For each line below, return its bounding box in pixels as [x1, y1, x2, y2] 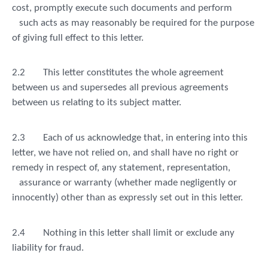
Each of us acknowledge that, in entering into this [43, 133, 248, 144]
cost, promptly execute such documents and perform [12, 2, 234, 13]
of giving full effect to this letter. [12, 32, 144, 43]
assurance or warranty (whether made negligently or [19, 178, 237, 188]
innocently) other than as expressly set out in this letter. [12, 193, 243, 203]
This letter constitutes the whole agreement [43, 68, 224, 78]
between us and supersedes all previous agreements [12, 83, 229, 93]
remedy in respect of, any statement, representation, [12, 163, 233, 173]
